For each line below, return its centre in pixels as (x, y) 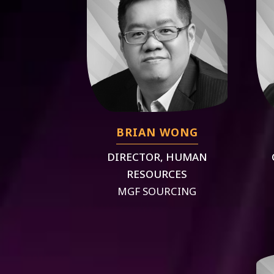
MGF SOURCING (157, 191)
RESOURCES (157, 174)
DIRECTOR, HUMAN (157, 157)
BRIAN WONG (157, 132)
